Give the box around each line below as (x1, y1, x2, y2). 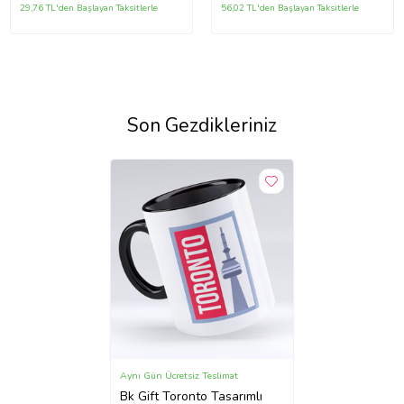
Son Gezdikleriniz (127, 113, 277, 139)
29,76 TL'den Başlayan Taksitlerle (19, 2, 158, 15)
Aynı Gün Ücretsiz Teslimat (120, 368, 239, 382)
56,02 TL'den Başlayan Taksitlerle (221, 2, 359, 15)
